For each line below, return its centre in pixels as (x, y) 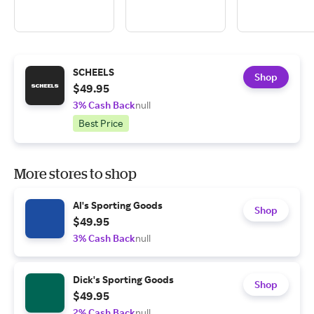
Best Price (101, 123)
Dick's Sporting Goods (123, 279)
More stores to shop (75, 173)
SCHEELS (94, 72)
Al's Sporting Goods (118, 205)
